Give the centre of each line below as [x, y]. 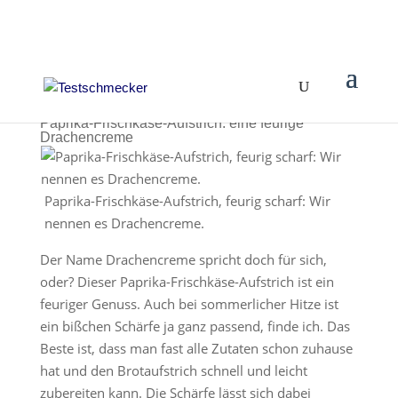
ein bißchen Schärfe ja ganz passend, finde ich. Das [195, 326]
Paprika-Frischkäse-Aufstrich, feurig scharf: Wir [187, 201]
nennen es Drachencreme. [124, 223]
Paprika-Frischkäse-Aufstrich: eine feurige [171, 123]
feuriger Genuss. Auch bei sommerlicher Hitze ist [189, 304]
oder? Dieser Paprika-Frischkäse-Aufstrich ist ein [187, 282]
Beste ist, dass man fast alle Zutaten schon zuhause [196, 348]
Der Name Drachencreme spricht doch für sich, [183, 259]
